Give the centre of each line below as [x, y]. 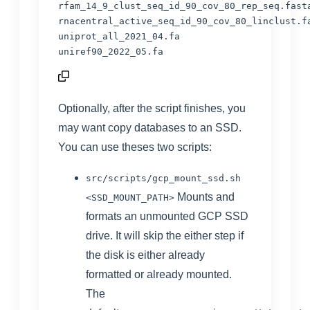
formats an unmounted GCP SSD [167, 216]
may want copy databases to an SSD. [150, 127]
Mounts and [206, 197]
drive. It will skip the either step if [165, 235]
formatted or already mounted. [159, 274]
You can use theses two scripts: [135, 147]
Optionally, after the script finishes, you [152, 108]
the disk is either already [145, 255]
